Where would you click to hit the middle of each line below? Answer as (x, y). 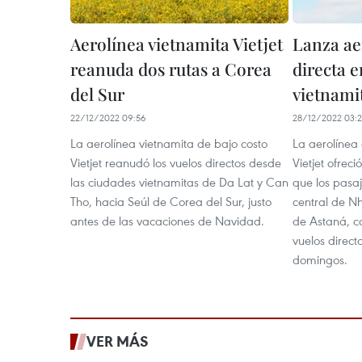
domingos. (320, 259)
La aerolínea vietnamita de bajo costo (169, 143)
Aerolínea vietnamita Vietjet (177, 44)
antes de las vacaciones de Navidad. (167, 221)
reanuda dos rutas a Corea (171, 69)
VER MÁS (118, 341)
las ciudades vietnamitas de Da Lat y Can (179, 182)
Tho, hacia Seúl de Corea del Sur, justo (171, 201)
